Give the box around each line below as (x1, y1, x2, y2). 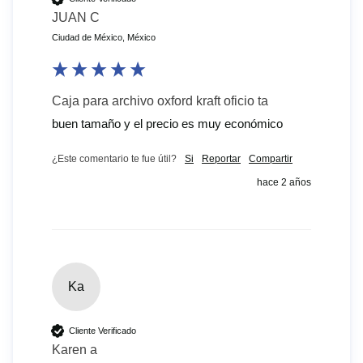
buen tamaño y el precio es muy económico (52, 117, 286, 131)
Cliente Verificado (69, 325, 136, 335)
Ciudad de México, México (52, 32, 156, 43)
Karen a (52, 343, 97, 357)
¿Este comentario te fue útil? (52, 153, 177, 165)
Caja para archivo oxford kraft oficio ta (52, 94, 268, 109)
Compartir (249, 153, 293, 165)
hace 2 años (257, 177, 311, 189)
